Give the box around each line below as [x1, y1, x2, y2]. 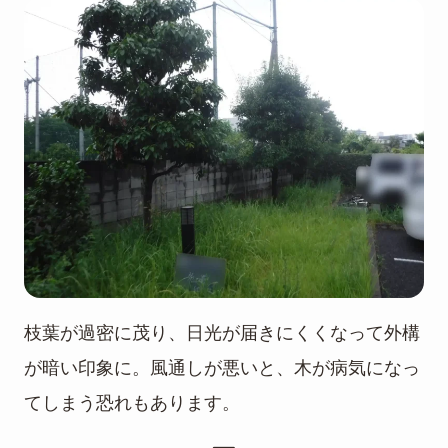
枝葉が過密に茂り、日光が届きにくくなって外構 [24, 322, 420, 343]
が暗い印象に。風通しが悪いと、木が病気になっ [24, 357, 420, 378]
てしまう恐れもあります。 [24, 392, 240, 413]
